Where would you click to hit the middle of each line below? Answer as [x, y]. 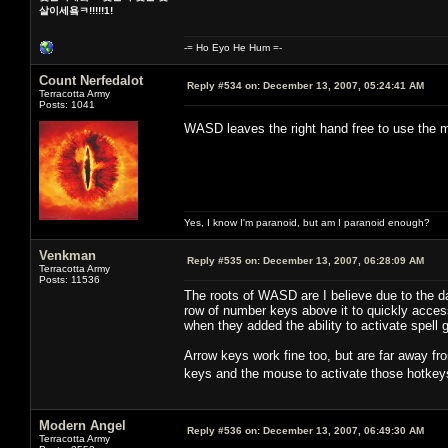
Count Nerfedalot [91, 80]
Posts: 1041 [67, 104]
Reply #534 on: [223, 85]
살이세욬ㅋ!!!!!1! [76, 10]
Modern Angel [82, 425]
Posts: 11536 [69, 279]
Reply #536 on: [223, 430]
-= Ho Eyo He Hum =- [233, 47]
